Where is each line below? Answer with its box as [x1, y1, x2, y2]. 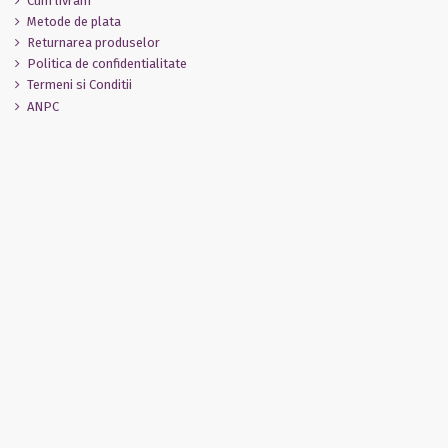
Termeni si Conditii [27, 77, 132, 93]
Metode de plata [27, 13, 121, 29]
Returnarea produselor [27, 35, 160, 51]
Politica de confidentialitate [27, 56, 187, 72]
